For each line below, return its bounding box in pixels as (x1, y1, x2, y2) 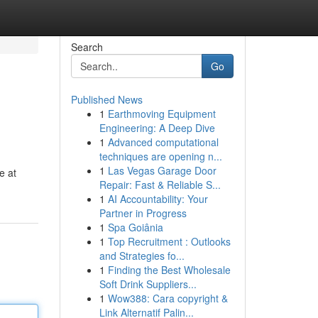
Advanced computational (107, 135, 219, 149)
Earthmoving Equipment (107, 106, 216, 121)
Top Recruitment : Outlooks (107, 234, 231, 248)
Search (70, 40, 103, 54)
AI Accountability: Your (107, 192, 208, 206)
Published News (70, 92, 143, 106)
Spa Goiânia (107, 220, 163, 234)
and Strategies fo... (99, 248, 185, 263)
